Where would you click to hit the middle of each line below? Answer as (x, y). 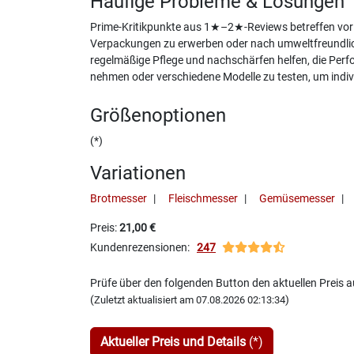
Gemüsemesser (297, 198)
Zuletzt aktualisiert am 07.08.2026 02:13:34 (190, 299)
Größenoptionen (158, 115)
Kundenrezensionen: (143, 247)
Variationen (138, 173)
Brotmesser (119, 198)
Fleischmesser (203, 198)
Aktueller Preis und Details (173, 341)
